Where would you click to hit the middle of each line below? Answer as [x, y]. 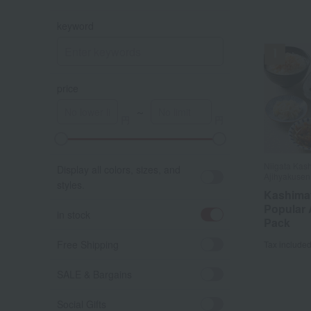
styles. [71, 185]
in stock [74, 215]
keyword [75, 26]
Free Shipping [88, 244]
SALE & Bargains [94, 274]
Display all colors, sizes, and [119, 169]
